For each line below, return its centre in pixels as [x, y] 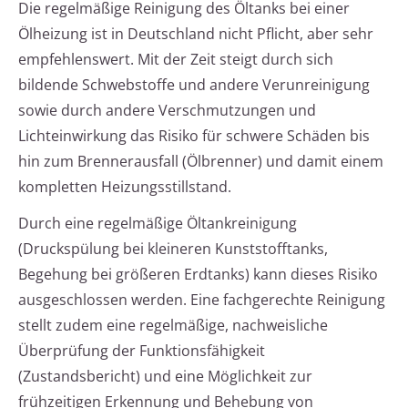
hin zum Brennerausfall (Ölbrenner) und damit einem [201, 162]
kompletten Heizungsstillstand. [125, 187]
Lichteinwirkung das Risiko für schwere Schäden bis [194, 136]
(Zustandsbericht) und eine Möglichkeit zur [165, 377]
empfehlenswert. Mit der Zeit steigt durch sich [176, 60]
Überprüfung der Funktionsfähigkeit [142, 351]
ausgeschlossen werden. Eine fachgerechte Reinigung [202, 300]
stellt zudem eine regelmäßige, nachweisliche [173, 326]
